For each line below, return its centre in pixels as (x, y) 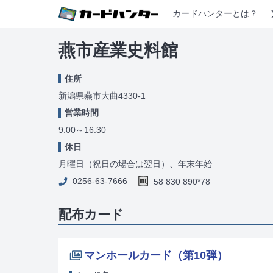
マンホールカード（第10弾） (156, 255)
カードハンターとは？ (215, 14)
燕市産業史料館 (118, 50)
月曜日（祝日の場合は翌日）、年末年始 (135, 164)
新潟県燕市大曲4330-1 (102, 95)
